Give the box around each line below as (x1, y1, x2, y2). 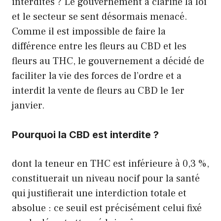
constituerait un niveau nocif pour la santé (12, 172, 200, 185)
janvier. (12, 99, 45, 112)
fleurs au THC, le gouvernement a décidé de (12, 54, 204, 68)
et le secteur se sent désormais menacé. (12, 10, 187, 23)
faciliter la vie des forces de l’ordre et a (12, 69, 182, 82)
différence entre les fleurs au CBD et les (12, 39, 186, 53)
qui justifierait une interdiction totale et (12, 186, 186, 200)
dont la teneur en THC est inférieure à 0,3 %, (12, 157, 209, 170)
